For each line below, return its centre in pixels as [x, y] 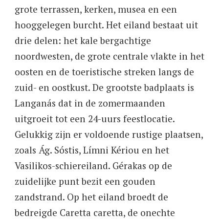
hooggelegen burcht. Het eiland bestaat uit [106, 24]
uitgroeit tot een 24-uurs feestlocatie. [95, 118]
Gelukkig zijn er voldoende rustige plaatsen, [109, 134]
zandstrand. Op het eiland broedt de [91, 197]
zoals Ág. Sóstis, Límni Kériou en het [92, 150]
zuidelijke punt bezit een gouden [85, 181]
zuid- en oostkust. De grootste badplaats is [104, 87]
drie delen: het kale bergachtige [83, 40]
